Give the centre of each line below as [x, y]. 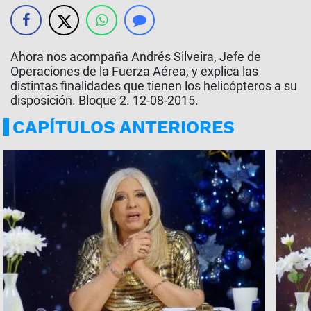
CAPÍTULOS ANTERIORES [124, 127]
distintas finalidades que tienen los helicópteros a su [154, 86]
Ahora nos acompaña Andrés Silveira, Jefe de [136, 57]
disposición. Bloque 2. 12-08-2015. [104, 100]
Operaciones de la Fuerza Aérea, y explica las [134, 71]
